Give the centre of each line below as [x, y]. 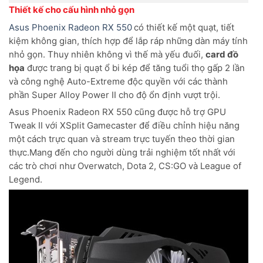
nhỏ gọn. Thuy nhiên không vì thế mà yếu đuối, [107, 55]
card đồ [222, 55]
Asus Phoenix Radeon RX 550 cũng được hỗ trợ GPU [117, 112]
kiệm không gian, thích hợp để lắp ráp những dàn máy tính [128, 41]
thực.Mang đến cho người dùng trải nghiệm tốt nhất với [122, 153]
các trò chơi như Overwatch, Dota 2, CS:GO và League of [125, 166]
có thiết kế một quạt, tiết [184, 28]
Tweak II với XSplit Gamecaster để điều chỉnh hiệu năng [124, 126]
